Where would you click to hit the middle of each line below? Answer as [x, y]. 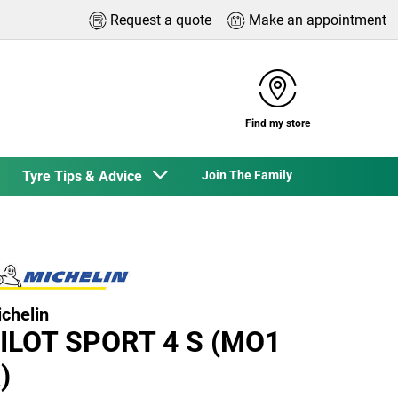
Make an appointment [318, 20]
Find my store [278, 124]
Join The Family [247, 175]
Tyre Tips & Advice [85, 176]
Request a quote [161, 20]
